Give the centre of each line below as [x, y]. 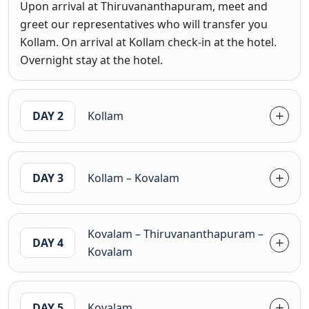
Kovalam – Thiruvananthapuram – [176, 233]
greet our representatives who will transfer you [144, 24]
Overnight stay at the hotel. [91, 60]
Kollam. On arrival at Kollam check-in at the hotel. [148, 42]
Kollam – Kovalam [133, 178]
